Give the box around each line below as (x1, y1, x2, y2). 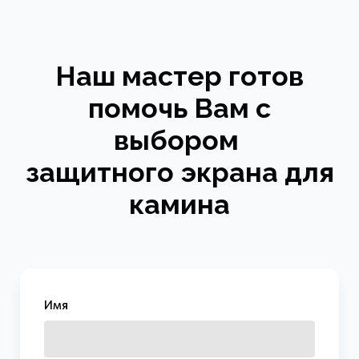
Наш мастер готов (55, 60, 304, 93)
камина (129, 188, 230, 221)
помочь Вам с (88, 92, 271, 125)
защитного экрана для (25, 156, 334, 189)
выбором (114, 124, 245, 157)
